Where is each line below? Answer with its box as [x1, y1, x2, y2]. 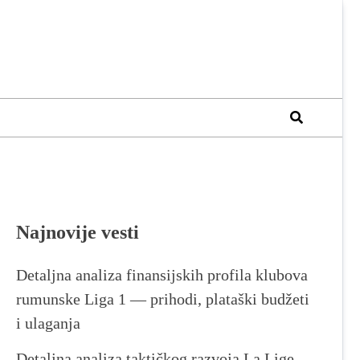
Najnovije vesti [16, 221, 139, 243]
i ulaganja [16, 313, 80, 332]
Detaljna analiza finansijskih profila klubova [16, 265, 308, 284]
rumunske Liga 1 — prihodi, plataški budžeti [16, 289, 309, 308]
